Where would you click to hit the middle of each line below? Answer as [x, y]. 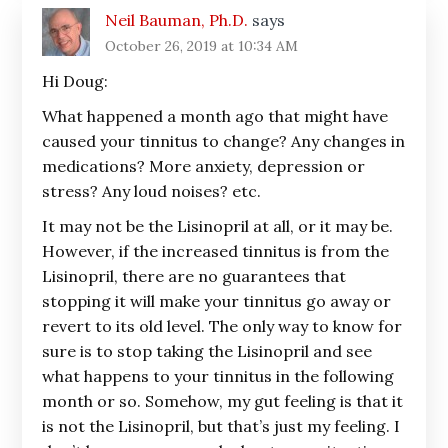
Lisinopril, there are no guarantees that [194, 276]
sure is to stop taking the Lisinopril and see [207, 351]
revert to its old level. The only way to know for [222, 326]
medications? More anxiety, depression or [204, 166]
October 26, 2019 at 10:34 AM [202, 46]
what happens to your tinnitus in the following [218, 376]
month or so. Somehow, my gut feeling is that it [223, 401]
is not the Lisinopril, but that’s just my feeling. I [221, 426]
